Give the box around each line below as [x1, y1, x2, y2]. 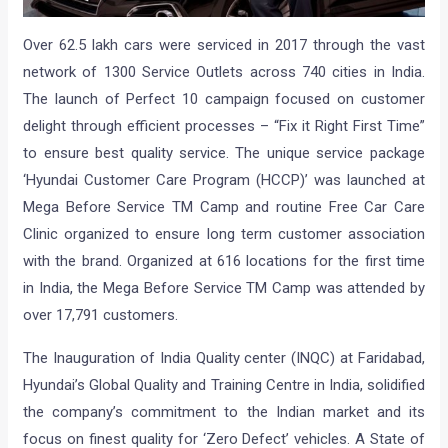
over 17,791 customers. [23, 305, 179, 324]
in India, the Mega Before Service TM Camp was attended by [23, 278, 425, 297]
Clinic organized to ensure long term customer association [23, 224, 425, 243]
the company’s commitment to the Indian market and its [23, 402, 425, 421]
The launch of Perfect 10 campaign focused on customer [23, 89, 425, 108]
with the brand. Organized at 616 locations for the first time [23, 251, 425, 270]
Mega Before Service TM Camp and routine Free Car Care [23, 197, 425, 216]
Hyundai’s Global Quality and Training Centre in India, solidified [23, 375, 425, 394]
